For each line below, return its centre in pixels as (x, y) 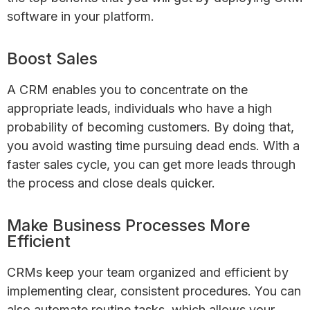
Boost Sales (52, 58)
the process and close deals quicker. (111, 183)
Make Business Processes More (129, 225)
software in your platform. (81, 16)
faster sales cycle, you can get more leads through (151, 164)
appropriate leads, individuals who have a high (139, 108)
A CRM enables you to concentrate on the (127, 89)
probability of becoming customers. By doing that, (151, 127)
